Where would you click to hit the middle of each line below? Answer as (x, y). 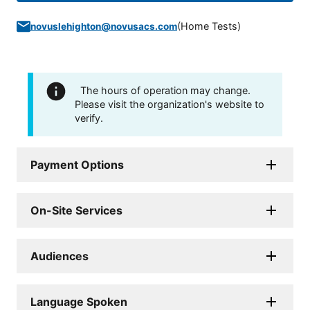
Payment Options (77, 165)
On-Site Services (76, 211)
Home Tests (209, 26)
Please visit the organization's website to (170, 104)
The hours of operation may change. (165, 91)
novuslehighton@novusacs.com (104, 27)
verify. (89, 118)
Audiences (60, 256)
